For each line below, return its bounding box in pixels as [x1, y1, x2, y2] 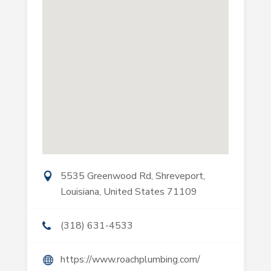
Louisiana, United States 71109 [60, 185, 197, 198]
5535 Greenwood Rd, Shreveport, [60, 169, 205, 183]
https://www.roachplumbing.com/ [60, 253, 200, 266]
